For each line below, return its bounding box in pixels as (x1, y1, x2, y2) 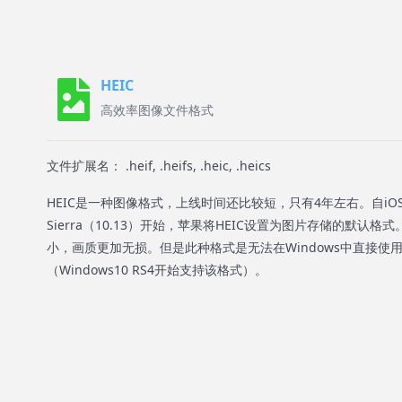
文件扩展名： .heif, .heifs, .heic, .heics (47, 157, 271, 174)
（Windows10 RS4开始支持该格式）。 (47, 261, 267, 278)
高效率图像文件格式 (100, 101, 214, 118)
